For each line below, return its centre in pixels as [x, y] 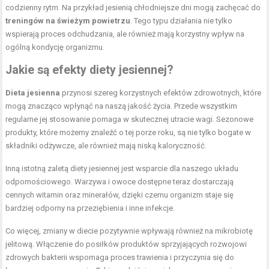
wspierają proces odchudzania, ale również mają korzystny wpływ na [125, 34]
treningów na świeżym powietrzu [68, 20]
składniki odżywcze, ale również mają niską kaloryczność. [106, 145]
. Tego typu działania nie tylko [182, 20]
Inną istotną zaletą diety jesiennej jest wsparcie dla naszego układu [122, 168]
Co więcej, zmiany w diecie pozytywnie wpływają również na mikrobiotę [129, 231]
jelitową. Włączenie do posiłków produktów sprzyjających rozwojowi [126, 244]
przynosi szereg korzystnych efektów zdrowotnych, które [161, 92]
